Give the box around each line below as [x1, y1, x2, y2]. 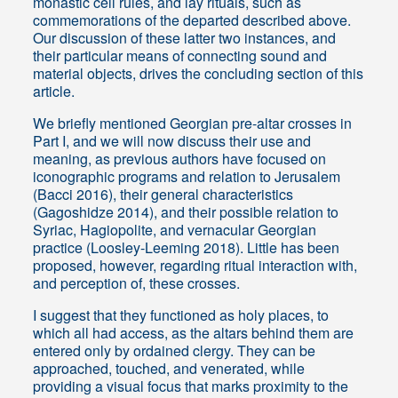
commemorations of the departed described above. [33, 10, 352, 31]
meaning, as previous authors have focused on [33, 148, 327, 170]
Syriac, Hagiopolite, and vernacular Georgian [33, 219, 317, 241]
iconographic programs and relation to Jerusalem [33, 166, 341, 187]
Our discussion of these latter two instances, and [33, 28, 337, 49]
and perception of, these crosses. [33, 273, 241, 294]
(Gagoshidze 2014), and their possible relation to [33, 202, 339, 223]
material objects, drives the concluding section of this [33, 63, 364, 84]
